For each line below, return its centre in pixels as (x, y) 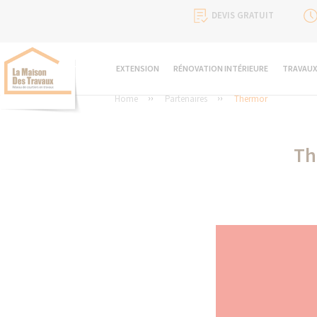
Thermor (251, 99)
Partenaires (186, 99)
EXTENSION (138, 68)
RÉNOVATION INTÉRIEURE (221, 68)
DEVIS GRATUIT (243, 15)
